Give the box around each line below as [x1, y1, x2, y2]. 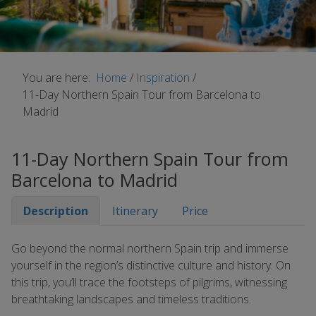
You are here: [23, 70, 96, 85]
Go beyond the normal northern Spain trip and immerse [11, 241, 288, 256]
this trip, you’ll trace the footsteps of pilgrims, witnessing [11, 274, 287, 290]
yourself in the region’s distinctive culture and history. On [11, 257, 291, 273]
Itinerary [112, 203, 158, 219]
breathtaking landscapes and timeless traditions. [11, 291, 251, 307]
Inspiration [136, 70, 193, 85]
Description [23, 203, 88, 219]
